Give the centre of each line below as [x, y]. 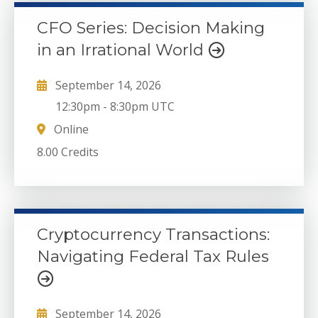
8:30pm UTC [143, 107]
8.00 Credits [68, 152]
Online [70, 129]
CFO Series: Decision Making [151, 28]
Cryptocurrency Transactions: [153, 234]
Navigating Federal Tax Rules [153, 256]
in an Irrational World [122, 50]
